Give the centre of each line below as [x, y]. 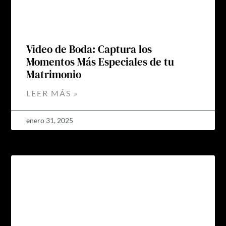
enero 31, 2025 [50, 120]
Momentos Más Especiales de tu [100, 62]
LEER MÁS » [52, 93]
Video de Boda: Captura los [89, 49]
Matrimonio [54, 74]
